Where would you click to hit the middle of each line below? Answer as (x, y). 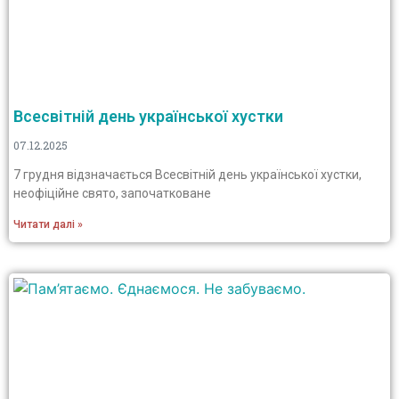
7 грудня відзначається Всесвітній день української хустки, (187, 175)
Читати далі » (48, 224)
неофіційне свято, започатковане (112, 193)
